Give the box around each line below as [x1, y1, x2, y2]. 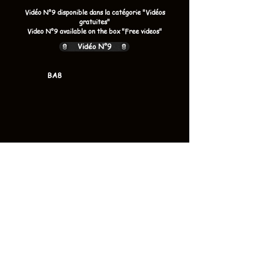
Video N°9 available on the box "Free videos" [27, 27, 162, 35]
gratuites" [79, 17, 110, 26]
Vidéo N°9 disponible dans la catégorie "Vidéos [24, 8, 165, 17]
